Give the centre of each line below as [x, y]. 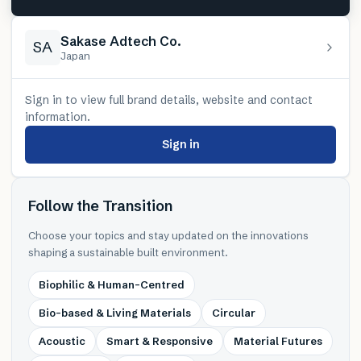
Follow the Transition [100, 205]
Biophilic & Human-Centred [112, 284]
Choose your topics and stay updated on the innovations [168, 235]
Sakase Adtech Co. [121, 41]
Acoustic [62, 340]
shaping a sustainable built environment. [128, 252]
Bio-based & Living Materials [115, 312]
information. [58, 116]
